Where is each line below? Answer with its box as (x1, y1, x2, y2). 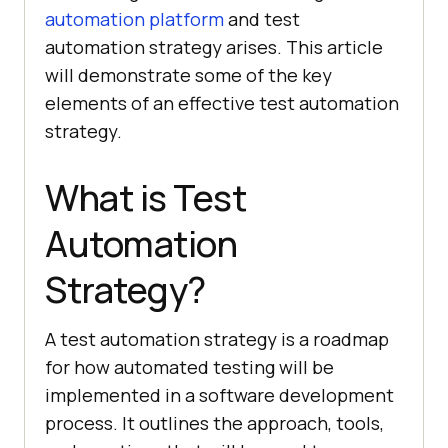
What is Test (45, 172, 246, 222)
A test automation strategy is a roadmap (45, 326, 389, 351)
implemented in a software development (45, 382, 394, 407)
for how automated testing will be (45, 354, 334, 379)
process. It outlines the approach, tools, (45, 410, 384, 435)
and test (224, 6, 300, 31)
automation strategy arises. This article (45, 34, 383, 59)
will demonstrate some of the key (45, 62, 332, 87)
